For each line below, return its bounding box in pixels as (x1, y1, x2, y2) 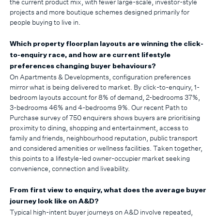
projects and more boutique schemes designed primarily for (10, 7, 189, 16)
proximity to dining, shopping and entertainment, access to (10, 123, 188, 132)
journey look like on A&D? (10, 198, 99, 205)
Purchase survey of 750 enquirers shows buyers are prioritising (10, 113, 200, 122)
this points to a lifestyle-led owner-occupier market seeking (10, 154, 190, 162)
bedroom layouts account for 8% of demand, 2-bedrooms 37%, (10, 93, 200, 101)
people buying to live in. (10, 17, 80, 26)
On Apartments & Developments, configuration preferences (10, 72, 191, 81)
